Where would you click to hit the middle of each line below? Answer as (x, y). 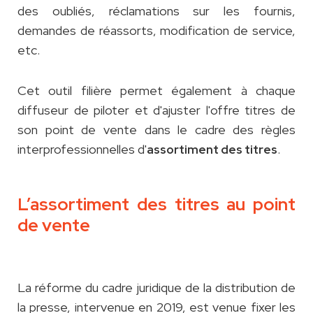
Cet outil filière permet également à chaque (156, 91)
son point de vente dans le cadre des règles (156, 130)
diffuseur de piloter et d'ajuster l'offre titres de (156, 110)
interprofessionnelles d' (82, 150)
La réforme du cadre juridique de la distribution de (156, 288)
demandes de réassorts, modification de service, (156, 31)
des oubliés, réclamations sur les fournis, (156, 11)
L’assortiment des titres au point (156, 205)
